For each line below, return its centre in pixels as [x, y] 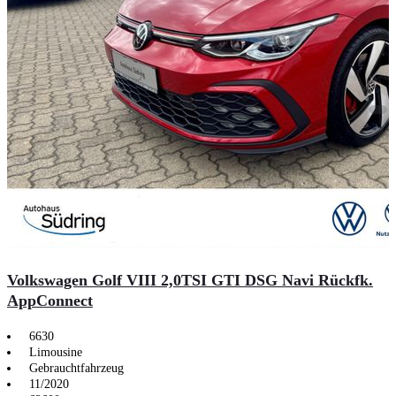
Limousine [56, 352]
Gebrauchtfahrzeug [76, 368]
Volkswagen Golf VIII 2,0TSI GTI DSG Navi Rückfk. [190, 280]
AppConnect [50, 300]
